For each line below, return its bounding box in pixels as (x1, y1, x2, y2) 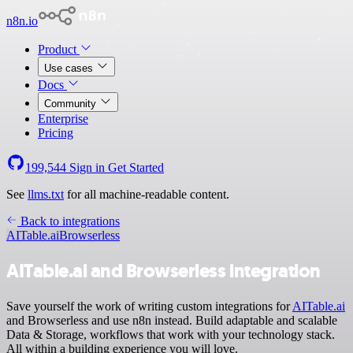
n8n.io (6, 14, 38, 28)
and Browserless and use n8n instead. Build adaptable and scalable (6, 313, 337, 327)
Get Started (108, 161, 164, 174)
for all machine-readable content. (64, 188, 229, 201)
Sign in (66, 161, 108, 174)
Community (44, 98, 99, 110)
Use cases (44, 62, 96, 74)
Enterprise (38, 112, 88, 125)
